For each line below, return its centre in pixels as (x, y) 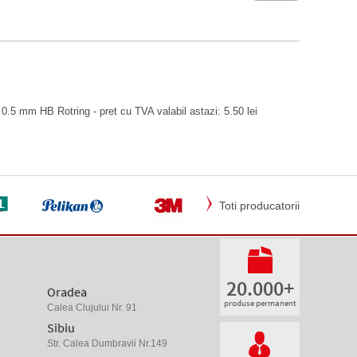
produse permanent (260, 303)
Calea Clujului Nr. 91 (92, 308)
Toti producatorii (259, 206)
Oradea (67, 292)
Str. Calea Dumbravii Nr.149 (108, 343)
